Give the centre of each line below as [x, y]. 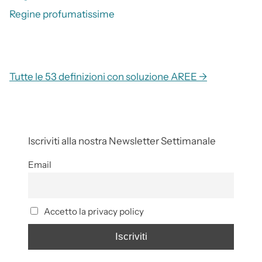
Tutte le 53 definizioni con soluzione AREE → [108, 77]
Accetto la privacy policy [93, 211]
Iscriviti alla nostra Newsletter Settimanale [122, 141]
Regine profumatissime [62, 14]
